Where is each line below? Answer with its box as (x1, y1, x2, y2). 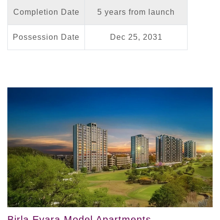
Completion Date (13, 7, 80, 16)
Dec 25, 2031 (110, 32, 163, 41)
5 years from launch (97, 7, 175, 16)
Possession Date (13, 32, 80, 41)
